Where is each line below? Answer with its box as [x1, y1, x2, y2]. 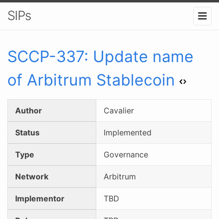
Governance [104, 149, 148, 159]
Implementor [15, 193, 65, 203]
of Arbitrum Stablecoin [7, 70, 175, 89]
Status [15, 127, 40, 137]
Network [15, 171, 48, 181]
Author [15, 105, 42, 115]
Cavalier [104, 105, 134, 115]
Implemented [104, 127, 152, 137]
